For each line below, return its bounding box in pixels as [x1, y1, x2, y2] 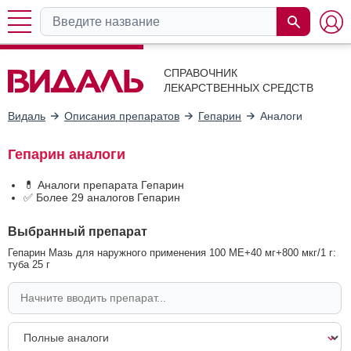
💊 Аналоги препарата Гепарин [24, 178, 184, 191]
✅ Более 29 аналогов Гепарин [24, 190, 180, 204]
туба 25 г [8, 258, 50, 270]
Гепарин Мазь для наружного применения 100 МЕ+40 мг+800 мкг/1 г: [8, 246, 336, 259]
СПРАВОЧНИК [164, 67, 237, 79]
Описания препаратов [64, 109, 179, 122]
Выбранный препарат [8, 223, 147, 238]
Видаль [8, 109, 45, 122]
